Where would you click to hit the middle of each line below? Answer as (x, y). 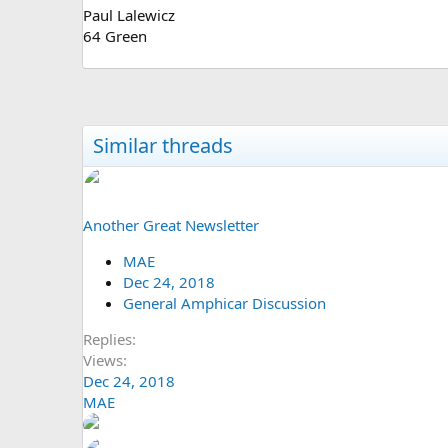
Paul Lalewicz (129, 14)
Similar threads (163, 145)
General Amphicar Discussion (224, 302)
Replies (107, 338)
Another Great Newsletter (171, 224)
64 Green (115, 35)
